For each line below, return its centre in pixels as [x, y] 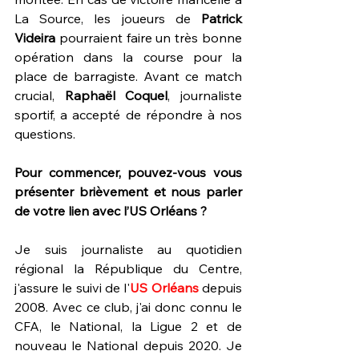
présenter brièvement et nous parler [128, 192]
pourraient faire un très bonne [151, 38]
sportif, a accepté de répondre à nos [128, 115]
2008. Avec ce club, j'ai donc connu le [128, 307]
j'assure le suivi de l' [73, 288]
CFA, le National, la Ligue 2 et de [128, 326]
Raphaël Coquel [116, 95]
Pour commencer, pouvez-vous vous [128, 172]
